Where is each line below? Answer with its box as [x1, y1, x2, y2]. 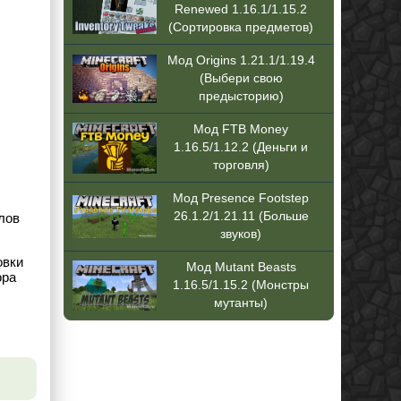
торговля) [212, 158, 269, 172]
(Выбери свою [199, 71, 283, 85]
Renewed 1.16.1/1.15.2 [175, 2, 308, 16]
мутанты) [214, 295, 269, 310]
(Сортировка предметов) [168, 20, 314, 34]
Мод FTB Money [193, 122, 289, 136]
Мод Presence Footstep [173, 191, 310, 205]
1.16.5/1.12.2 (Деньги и [174, 140, 309, 154]
